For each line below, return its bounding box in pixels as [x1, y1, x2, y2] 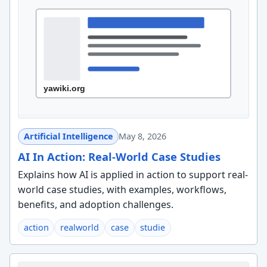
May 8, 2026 [119, 131, 167, 142]
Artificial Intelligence [23, 131, 113, 142]
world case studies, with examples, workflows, [17, 183, 226, 197]
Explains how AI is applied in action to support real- [17, 168, 248, 182]
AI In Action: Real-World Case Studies [17, 148, 221, 164]
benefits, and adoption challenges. [17, 198, 173, 212]
